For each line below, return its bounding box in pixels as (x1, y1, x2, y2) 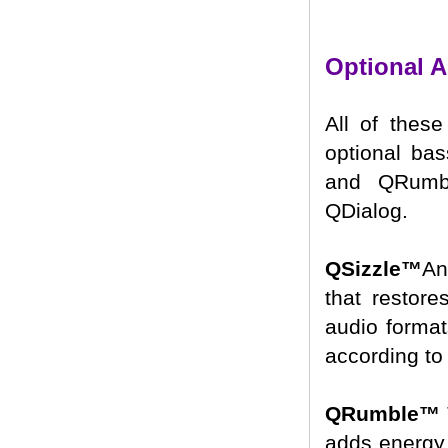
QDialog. (325, 199, 408, 222)
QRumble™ (325, 402, 440, 425)
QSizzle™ (325, 257, 422, 280)
